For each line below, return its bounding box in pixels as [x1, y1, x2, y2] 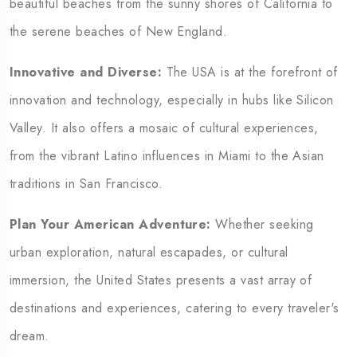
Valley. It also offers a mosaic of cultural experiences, [10, 119, 319, 137]
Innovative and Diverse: [10, 63, 163, 81]
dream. [10, 327, 49, 345]
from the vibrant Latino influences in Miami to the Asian [10, 147, 324, 165]
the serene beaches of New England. [10, 22, 228, 41]
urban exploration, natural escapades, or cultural [10, 243, 288, 261]
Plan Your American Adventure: [10, 215, 211, 233]
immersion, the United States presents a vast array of [10, 271, 312, 289]
